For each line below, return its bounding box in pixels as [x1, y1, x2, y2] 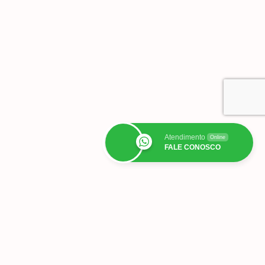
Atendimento [164, 133, 205, 141]
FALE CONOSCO [164, 143, 221, 151]
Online [210, 134, 225, 140]
